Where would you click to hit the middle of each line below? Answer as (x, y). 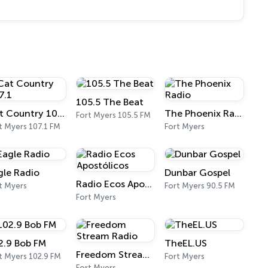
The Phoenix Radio (238, 113)
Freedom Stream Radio (146, 255)
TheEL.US (186, 243)
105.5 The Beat (109, 102)
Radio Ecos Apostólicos (148, 184)
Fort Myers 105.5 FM (113, 115)
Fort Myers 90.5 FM (200, 186)
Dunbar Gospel (198, 173)
